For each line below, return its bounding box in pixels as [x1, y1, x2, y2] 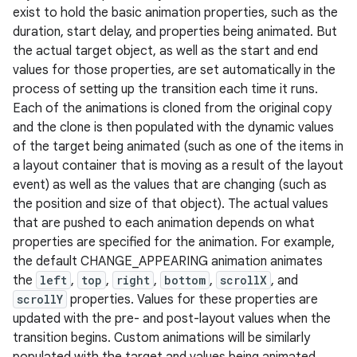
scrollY [17, 292, 63, 307]
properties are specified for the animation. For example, [13, 234, 335, 250]
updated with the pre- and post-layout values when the [13, 311, 331, 327]
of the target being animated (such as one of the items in [13, 139, 343, 155]
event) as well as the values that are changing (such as [13, 177, 327, 193]
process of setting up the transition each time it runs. [13, 81, 318, 97]
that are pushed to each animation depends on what [13, 215, 315, 231]
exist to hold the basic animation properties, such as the [13, 5, 338, 21]
